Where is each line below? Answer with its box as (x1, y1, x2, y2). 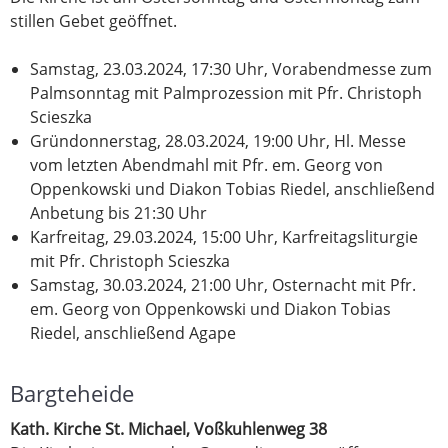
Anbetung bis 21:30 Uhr (30, 202, 207, 225)
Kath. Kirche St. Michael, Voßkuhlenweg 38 (10, 418, 327, 441)
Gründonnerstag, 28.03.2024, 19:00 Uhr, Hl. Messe (30, 130, 406, 153)
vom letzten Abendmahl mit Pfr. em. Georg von (30, 154, 383, 177)
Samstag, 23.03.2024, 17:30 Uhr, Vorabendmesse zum (30, 58, 432, 81)
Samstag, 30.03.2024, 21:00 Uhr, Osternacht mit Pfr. (30, 274, 416, 297)
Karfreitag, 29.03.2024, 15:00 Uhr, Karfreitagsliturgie (30, 226, 418, 249)
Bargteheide (10, 378, 134, 409)
